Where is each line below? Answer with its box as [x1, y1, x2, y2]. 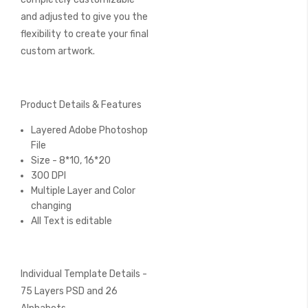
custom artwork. [21, 45, 95, 57]
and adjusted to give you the [21, 11, 148, 23]
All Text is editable [31, 215, 112, 227]
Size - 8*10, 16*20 [31, 155, 111, 166]
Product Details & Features [21, 99, 142, 111]
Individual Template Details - [21, 268, 147, 280]
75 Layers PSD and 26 [21, 285, 118, 297]
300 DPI [31, 170, 66, 181]
